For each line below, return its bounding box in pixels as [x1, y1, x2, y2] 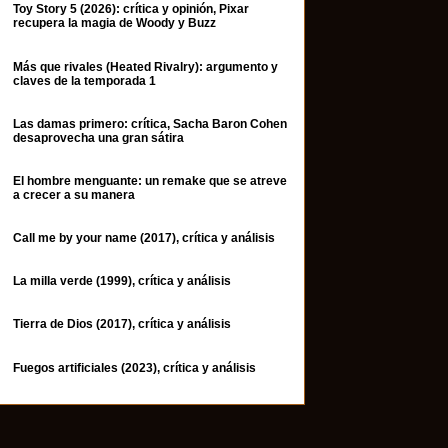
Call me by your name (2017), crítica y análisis [13, 231, 275, 246]
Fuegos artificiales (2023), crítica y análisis [13, 360, 256, 375]
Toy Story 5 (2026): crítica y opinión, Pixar [13, 2, 249, 17]
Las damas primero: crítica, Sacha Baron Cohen [13, 116, 287, 131]
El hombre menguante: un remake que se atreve [13, 173, 287, 188]
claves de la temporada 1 [13, 73, 156, 88]
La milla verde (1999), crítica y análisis [13, 274, 231, 289]
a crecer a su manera [13, 187, 135, 202]
